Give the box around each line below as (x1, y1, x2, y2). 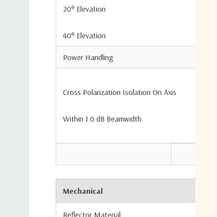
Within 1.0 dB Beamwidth (63, 113, 141, 124)
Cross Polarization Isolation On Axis (63, 87, 176, 97)
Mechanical (63, 186, 103, 196)
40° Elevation (63, 30, 106, 40)
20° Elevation (63, 3, 106, 14)
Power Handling (63, 52, 113, 62)
